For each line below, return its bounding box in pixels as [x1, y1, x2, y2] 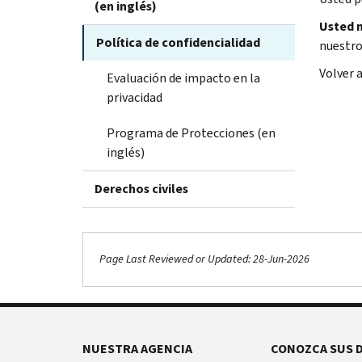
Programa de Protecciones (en [107, 124, 276, 141]
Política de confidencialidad [96, 33, 260, 51]
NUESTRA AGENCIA [82, 339, 192, 357]
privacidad [107, 88, 162, 106]
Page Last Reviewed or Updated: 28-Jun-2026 [99, 251, 309, 267]
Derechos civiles [95, 179, 188, 197]
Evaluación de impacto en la [107, 69, 260, 86]
